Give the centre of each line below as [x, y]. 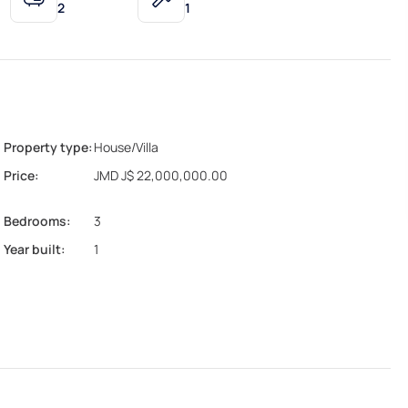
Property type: [48, 147]
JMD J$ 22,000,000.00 [160, 175]
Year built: [35, 249]
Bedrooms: [37, 220]
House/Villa [126, 147]
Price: [21, 175]
